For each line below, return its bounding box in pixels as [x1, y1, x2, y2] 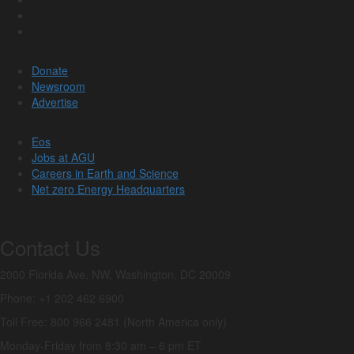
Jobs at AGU [32, 149, 95, 165]
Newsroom [32, 77, 85, 94]
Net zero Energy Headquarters [32, 180, 185, 197]
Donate [32, 62, 68, 78]
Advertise [32, 93, 78, 110]
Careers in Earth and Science [32, 164, 179, 181]
